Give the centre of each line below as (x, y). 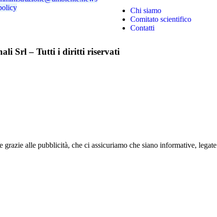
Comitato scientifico (161, 19)
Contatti (142, 28)
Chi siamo (146, 10)
